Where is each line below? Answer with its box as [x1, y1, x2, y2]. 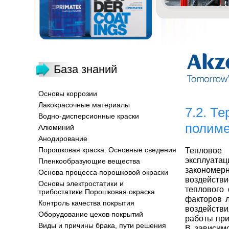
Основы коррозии [38, 89, 97, 98]
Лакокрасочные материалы [38, 101, 130, 109]
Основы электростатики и [38, 179, 124, 188]
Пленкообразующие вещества [38, 157, 140, 165]
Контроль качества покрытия [38, 199, 134, 207]
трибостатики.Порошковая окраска [38, 188, 155, 196]
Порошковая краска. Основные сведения [38, 146, 176, 154]
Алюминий [38, 123, 74, 131]
